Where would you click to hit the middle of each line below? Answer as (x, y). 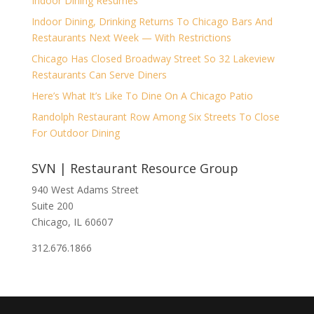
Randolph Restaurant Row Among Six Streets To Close (155, 117)
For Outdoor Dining (75, 133)
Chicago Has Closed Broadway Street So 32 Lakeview (153, 59)
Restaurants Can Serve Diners (99, 75)
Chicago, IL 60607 (72, 222)
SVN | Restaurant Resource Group (135, 168)
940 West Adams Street (85, 190)
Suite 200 (52, 206)
